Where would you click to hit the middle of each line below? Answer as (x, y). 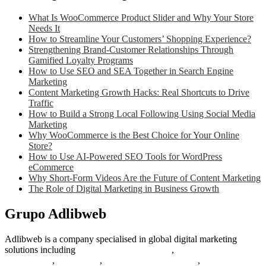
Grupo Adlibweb (56, 214)
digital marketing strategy (125, 249)
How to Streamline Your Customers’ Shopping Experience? (140, 39)
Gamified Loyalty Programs (81, 61)
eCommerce (51, 167)
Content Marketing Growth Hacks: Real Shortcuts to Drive (139, 93)
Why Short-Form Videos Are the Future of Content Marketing (145, 178)
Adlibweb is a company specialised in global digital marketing (121, 239)
